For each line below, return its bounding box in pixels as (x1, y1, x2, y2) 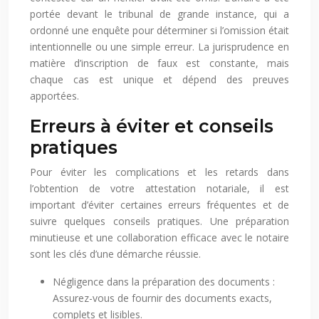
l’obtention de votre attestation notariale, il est (30, 182, 289, 196)
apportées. (30, 89, 79, 103)
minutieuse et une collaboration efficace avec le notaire (30, 231, 289, 245)
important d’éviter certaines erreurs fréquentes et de (30, 198, 289, 212)
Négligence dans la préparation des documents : (53, 275, 275, 289)
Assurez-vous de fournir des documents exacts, (53, 291, 272, 305)
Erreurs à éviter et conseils (30, 115, 273, 137)
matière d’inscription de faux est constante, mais (30, 56, 289, 70)
